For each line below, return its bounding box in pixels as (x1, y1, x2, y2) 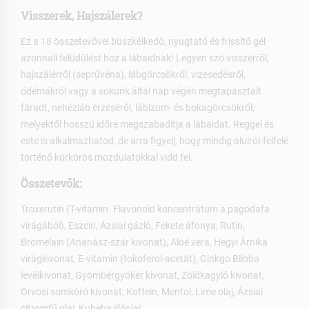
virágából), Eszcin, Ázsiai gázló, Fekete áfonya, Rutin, (21, 219, 245, 231)
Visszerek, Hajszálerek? (21, 8, 142, 23)
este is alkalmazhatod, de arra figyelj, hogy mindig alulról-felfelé (21, 134, 288, 146)
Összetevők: (21, 175, 81, 190)
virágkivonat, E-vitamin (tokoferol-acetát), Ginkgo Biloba (21, 252, 259, 264)
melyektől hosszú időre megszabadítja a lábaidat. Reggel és (21, 118, 274, 130)
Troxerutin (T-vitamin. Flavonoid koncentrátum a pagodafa (21, 203, 270, 215)
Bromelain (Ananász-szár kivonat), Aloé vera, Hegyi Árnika (21, 236, 268, 248)
